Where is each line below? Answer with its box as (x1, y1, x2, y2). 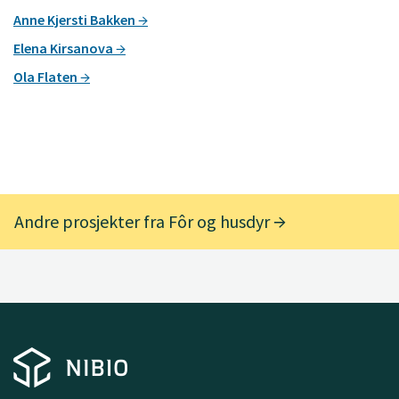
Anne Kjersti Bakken (13, 10, 138, 28)
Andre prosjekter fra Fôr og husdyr (14, 209, 273, 232)
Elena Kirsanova (13, 38, 116, 57)
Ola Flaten (13, 67, 80, 85)
